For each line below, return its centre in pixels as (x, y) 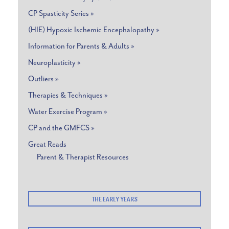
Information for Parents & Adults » (81, 46)
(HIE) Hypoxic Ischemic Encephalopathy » (94, 30)
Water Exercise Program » (68, 111)
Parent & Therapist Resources (83, 157)
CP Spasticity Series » (61, 13)
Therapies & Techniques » (68, 95)
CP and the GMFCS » (61, 128)
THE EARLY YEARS (114, 199)
